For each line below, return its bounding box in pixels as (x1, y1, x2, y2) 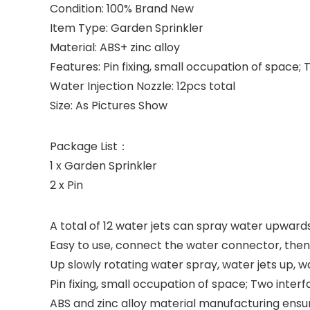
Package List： (50, 138, 129, 154)
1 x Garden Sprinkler (50, 157, 157, 174)
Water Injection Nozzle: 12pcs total (50, 77, 235, 94)
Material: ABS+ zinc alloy (50, 39, 180, 55)
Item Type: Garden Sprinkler (50, 19, 203, 36)
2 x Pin (50, 176, 83, 193)
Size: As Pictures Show (50, 97, 167, 113)
